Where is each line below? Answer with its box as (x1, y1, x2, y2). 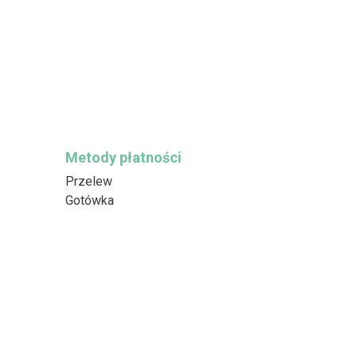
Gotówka (65, 193, 114, 208)
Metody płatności (65, 149, 182, 166)
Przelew (65, 174, 112, 189)
